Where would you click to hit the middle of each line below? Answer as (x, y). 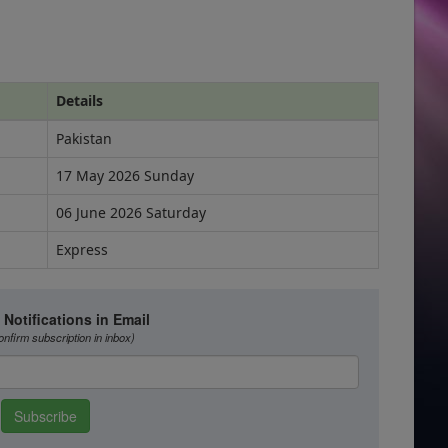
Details (79, 100)
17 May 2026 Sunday (125, 175)
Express (82, 249)
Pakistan (84, 138)
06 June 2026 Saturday (131, 212)
